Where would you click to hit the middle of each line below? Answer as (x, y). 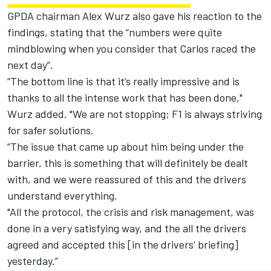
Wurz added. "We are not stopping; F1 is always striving (135, 114)
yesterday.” (33, 261)
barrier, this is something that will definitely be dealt (128, 163)
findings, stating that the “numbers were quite (115, 32)
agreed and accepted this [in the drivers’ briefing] (123, 245)
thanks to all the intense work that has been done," (125, 98)
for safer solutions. (51, 130)
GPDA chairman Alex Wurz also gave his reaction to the (135, 16)
